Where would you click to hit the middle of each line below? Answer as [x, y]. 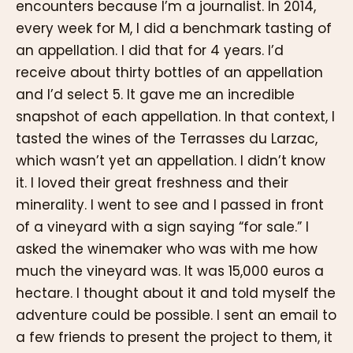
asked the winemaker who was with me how [167, 249]
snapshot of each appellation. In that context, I [175, 116]
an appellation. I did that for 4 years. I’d [150, 50]
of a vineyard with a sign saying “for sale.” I [162, 227]
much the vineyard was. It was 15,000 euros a [170, 271]
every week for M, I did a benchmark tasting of [174, 28]
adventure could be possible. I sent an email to [176, 315]
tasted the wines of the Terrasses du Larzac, [167, 138]
